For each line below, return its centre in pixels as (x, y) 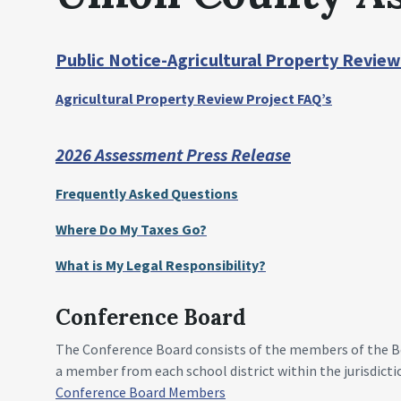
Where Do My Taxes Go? (131, 229)
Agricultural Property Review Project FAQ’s (194, 98)
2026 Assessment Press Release (173, 154)
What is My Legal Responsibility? (161, 265)
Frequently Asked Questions (147, 193)
